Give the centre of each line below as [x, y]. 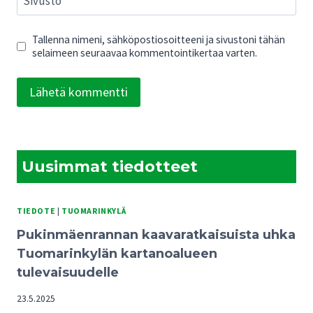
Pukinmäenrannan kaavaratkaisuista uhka [156, 234]
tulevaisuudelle [68, 272]
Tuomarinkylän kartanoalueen [117, 253]
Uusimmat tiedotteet [110, 166]
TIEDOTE [36, 210]
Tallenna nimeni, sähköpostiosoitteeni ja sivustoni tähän [159, 40]
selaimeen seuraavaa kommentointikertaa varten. [145, 53]
